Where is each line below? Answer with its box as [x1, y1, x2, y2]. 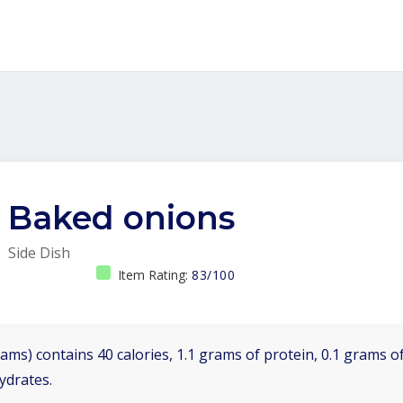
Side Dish [8, 243, 70, 263]
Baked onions [8, 198, 235, 237]
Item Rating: [118, 266, 192, 283]
